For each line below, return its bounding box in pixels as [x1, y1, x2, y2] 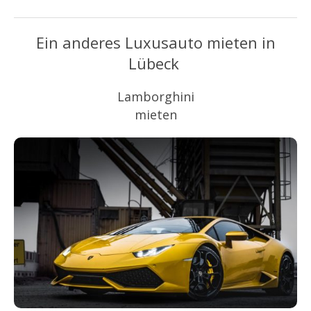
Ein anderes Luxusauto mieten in [35, 32, 276, 53]
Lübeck [128, 53, 183, 74]
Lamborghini [117, 88, 194, 105]
